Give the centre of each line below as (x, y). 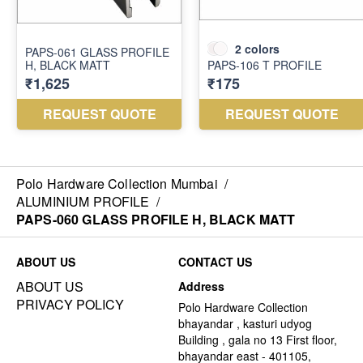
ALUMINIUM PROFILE (83, 201)
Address (201, 286)
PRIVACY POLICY (70, 304)
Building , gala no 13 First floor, (258, 339)
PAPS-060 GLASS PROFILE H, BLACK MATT (156, 219)
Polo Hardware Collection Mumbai (117, 183)
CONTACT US (215, 261)
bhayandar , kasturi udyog (245, 323)
